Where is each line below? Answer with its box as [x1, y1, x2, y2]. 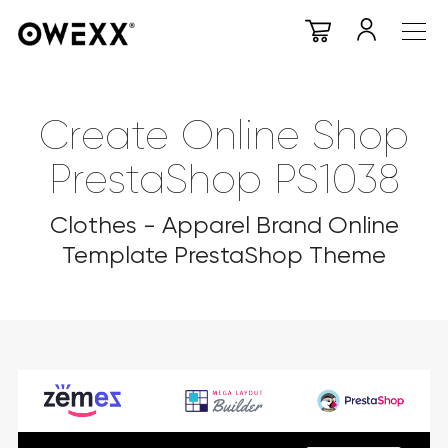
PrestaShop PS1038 [48, 157, 400, 203]
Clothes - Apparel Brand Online [49, 211, 399, 239]
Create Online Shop [39, 113, 409, 159]
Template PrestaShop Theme [62, 241, 386, 269]
